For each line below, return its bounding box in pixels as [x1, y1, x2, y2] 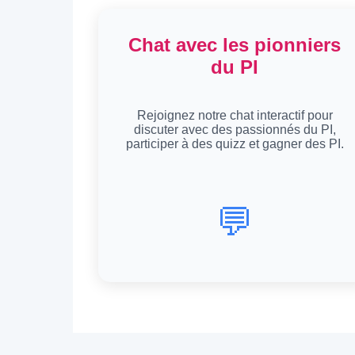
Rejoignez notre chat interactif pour [136, 108, 333, 122]
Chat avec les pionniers [128, 33, 341, 55]
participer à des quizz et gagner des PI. [125, 136, 344, 151]
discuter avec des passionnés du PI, [133, 122, 336, 136]
